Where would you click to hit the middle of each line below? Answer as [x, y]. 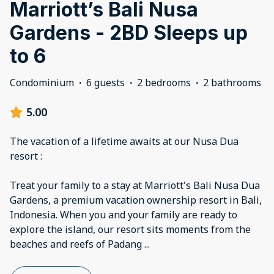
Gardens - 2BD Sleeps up [129, 33]
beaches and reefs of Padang [77, 244]
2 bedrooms [164, 83]
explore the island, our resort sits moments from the [130, 230]
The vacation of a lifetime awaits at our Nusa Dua [124, 142]
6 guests [106, 83]
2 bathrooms [232, 83]
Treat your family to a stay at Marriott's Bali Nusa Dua [135, 186]
